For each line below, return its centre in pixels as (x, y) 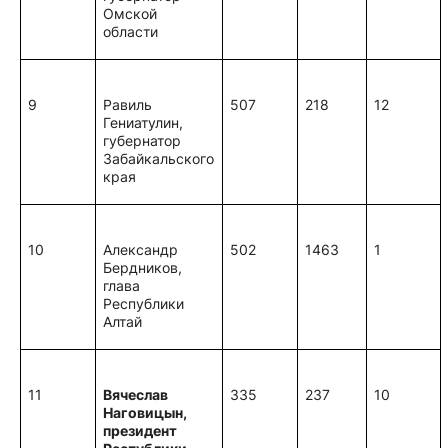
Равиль (128, 104)
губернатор (142, 140)
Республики (144, 303)
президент (140, 430)
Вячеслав (136, 394)
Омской (130, 13)
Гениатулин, (143, 122)
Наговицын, (145, 412)
